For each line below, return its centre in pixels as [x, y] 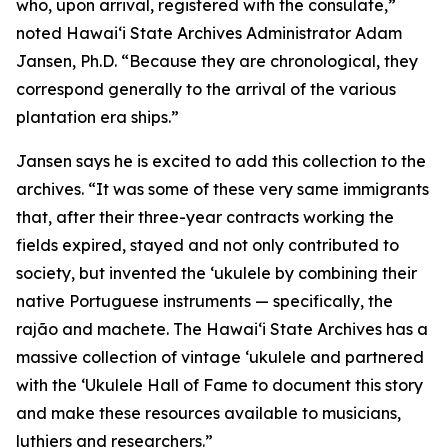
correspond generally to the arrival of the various [206, 89]
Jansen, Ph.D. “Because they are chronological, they [217, 61]
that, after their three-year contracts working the [205, 217]
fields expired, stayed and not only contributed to [207, 245]
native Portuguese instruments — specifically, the [204, 301]
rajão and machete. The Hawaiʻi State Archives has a [222, 329]
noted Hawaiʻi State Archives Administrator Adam [209, 33]
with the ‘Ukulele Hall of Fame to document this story [219, 385]
